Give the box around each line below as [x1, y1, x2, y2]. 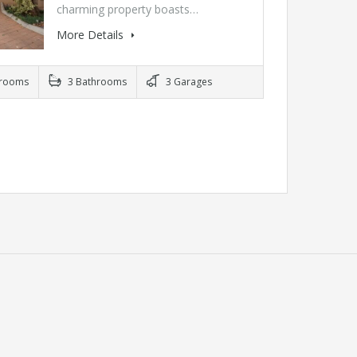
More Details [56, 27, 127, 43]
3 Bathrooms [65, 75, 127, 89]
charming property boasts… [56, 2, 198, 18]
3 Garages [163, 75, 212, 89]
